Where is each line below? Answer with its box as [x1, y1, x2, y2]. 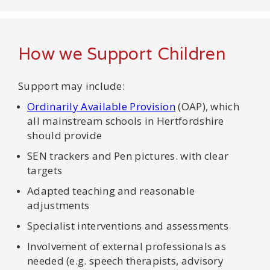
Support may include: [18, 78, 125, 93]
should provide [27, 128, 102, 142]
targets [27, 163, 63, 177]
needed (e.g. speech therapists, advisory [27, 253, 224, 268]
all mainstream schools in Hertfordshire [27, 113, 224, 128]
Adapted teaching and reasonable [27, 183, 195, 198]
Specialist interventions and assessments [27, 218, 228, 233]
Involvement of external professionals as [27, 239, 226, 253]
